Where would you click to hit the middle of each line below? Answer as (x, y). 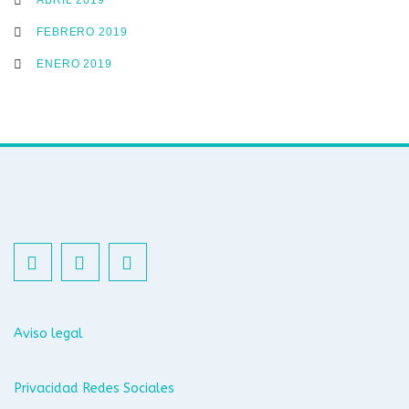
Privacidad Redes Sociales (94, 388)
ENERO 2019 (74, 63)
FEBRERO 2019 (82, 31)
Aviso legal (48, 334)
